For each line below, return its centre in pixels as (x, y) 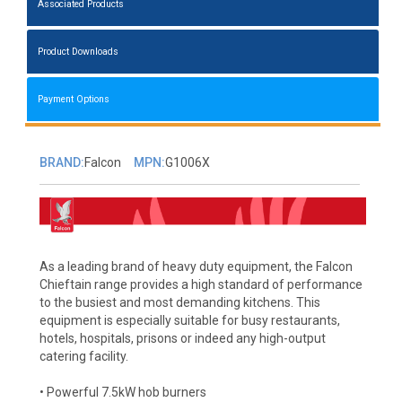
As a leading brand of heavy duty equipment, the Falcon (196, 266)
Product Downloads (79, 52)
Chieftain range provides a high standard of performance (201, 284)
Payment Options (74, 100)
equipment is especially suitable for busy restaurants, (189, 320)
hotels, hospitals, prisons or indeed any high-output (182, 338)
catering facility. (83, 356)
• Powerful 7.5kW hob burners (122, 392)
